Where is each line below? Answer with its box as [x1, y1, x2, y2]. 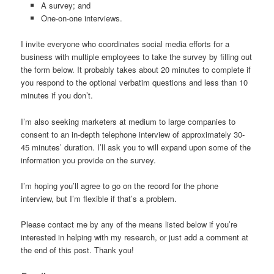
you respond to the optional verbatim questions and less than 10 [21, 76, 248, 89]
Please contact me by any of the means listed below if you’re [21, 218, 238, 230]
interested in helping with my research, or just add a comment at [21, 231, 249, 243]
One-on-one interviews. [40, 12, 122, 24]
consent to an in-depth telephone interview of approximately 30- [21, 128, 245, 140]
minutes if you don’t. [21, 89, 94, 102]
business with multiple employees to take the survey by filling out [21, 51, 253, 63]
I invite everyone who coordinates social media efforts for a [21, 38, 230, 50]
